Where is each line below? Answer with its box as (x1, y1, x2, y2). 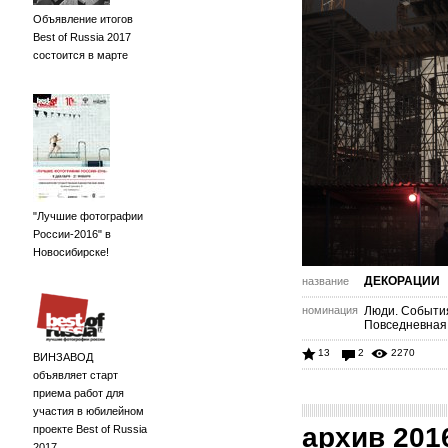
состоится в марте (33, 49, 128, 61)
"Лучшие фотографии (33, 210, 143, 222)
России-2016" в (33, 228, 111, 240)
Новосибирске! (33, 246, 109, 258)
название (302, 275, 349, 287)
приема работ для (33, 387, 124, 399)
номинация (302, 304, 358, 316)
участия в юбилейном (33, 405, 144, 417)
